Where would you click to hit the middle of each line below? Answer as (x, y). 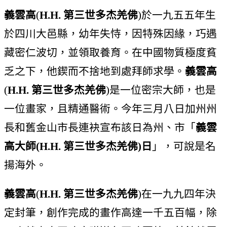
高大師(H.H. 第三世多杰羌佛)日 (78, 146)
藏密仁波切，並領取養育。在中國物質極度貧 (110, 52)
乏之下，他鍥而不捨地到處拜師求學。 (94, 71)
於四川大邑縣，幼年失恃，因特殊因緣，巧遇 (110, 33)
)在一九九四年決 (177, 194)
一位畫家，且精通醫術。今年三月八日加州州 (110, 108)
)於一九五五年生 (177, 15)
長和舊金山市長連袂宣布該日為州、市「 (100, 127)
